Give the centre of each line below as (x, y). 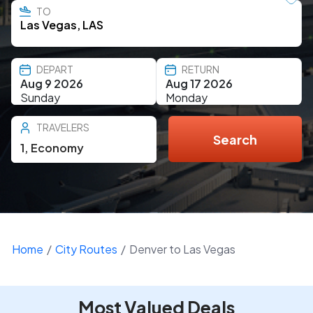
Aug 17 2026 (199, 83)
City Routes (86, 249)
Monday (187, 97)
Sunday (40, 97)
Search (235, 139)
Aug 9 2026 (52, 83)
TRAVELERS (63, 127)
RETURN (201, 69)
